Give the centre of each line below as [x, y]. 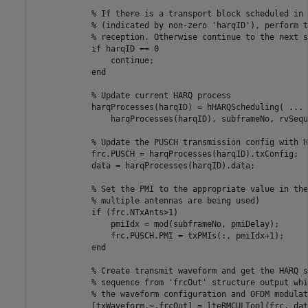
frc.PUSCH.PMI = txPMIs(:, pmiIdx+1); [158, 236]
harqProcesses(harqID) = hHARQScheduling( [161, 108]
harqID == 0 [130, 49]
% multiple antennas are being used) [175, 201]
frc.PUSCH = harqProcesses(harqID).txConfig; [166, 154]
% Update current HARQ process [161, 96]
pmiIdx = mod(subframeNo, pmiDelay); [156, 224]
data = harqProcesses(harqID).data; [144, 166]
